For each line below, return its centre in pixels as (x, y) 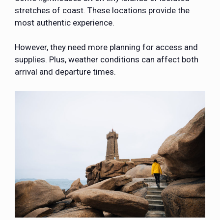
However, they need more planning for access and (106, 47)
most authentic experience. (65, 22)
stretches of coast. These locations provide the (102, 10)
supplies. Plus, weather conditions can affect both (107, 60)
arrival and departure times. (65, 72)
